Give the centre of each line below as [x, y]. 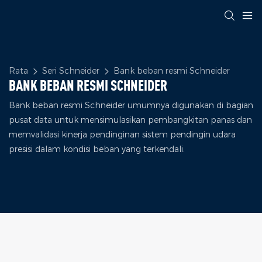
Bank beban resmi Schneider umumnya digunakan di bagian [131, 106]
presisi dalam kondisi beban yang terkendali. [97, 149]
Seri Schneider [71, 71]
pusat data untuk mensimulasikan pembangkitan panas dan [130, 120]
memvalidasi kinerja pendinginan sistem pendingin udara [122, 135]
